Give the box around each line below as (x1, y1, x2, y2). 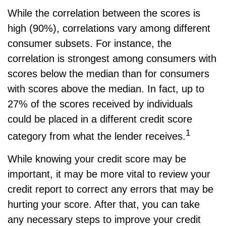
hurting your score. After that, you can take (8, 198, 200, 210)
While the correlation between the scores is (8, 8, 200, 19)
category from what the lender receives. (8, 130, 186, 142)
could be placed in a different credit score (8, 114, 192, 125)
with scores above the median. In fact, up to (8, 83, 204, 94)
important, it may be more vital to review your (8, 168, 210, 180)
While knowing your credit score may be (8, 153, 186, 164)
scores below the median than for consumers (8, 68, 209, 79)
